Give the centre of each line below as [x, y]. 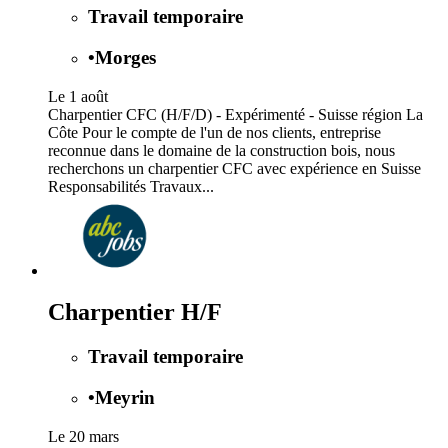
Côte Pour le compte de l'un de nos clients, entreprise [214, 132]
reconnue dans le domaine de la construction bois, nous [221, 150]
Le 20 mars [83, 436]
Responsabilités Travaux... [131, 186]
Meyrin [125, 398]
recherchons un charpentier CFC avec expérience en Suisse [234, 168]
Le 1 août [78, 96]
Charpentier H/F [135, 312]
